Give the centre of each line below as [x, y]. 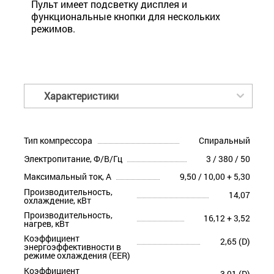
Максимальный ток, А [68, 177]
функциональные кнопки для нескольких [126, 17]
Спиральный [224, 141]
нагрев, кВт [46, 224]
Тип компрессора [58, 141]
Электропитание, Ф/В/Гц [73, 158]
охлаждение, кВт [57, 200]
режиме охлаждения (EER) [77, 256]
